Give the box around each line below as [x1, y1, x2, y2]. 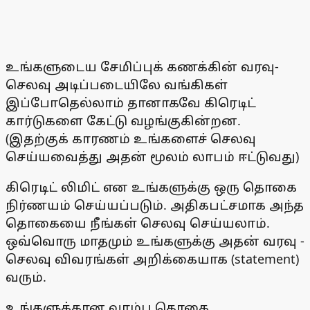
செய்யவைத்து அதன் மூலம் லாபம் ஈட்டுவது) [6, 148, 299, 165]
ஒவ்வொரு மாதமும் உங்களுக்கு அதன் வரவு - [6, 232, 304, 250]
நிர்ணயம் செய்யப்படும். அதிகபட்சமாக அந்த [6, 197, 304, 214]
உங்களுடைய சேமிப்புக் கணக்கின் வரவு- [6, 58, 279, 75]
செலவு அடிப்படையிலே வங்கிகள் [6, 76, 228, 93]
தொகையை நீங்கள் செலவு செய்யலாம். [6, 215, 270, 232]
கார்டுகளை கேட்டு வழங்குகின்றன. [6, 112, 241, 129]
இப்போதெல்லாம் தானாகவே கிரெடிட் [6, 94, 256, 111]
